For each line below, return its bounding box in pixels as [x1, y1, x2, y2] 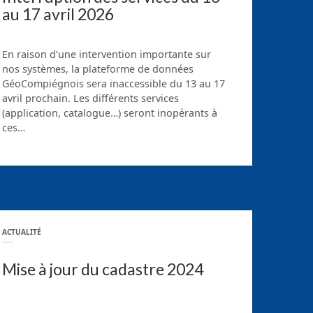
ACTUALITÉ [2, 227, 41, 238]
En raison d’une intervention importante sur [2, 48, 211, 61]
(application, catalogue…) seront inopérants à [2, 106, 217, 120]
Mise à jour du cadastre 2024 [2, 259, 203, 279]
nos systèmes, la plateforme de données [2, 62, 194, 76]
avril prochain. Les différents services [2, 92, 179, 105]
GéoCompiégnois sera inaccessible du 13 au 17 [2, 77, 225, 91]
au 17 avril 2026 [2, 4, 114, 24]
